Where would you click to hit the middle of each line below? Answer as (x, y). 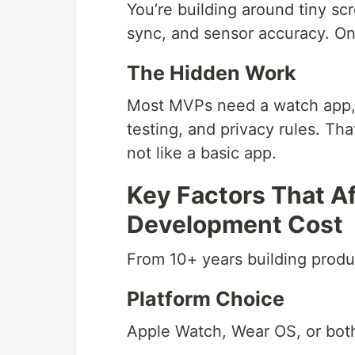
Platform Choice (206, 299)
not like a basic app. (202, 153)
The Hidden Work (212, 73)
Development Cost (235, 224)
